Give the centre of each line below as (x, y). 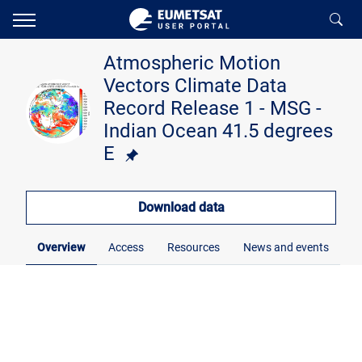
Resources (193, 248)
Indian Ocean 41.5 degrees (218, 131)
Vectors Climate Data (195, 86)
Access (126, 248)
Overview (61, 248)
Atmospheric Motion (192, 63)
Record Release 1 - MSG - (213, 108)
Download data (181, 207)
